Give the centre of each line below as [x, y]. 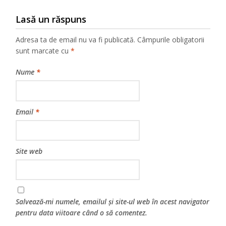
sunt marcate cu [43, 51]
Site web [29, 151]
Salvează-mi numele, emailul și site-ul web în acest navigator [113, 201]
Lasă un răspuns [51, 19]
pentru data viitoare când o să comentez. [82, 212]
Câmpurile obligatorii [171, 40]
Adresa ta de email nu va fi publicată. [76, 40]
